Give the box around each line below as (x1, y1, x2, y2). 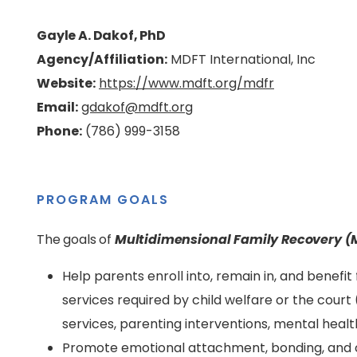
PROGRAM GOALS (37, 190, 169, 209)
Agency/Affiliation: (37, 50, 167, 69)
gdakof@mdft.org (81, 98, 193, 116)
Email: (37, 98, 78, 116)
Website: (37, 74, 96, 92)
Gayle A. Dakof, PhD (37, 26, 166, 45)
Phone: (37, 122, 82, 140)
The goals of (37, 230, 115, 249)
